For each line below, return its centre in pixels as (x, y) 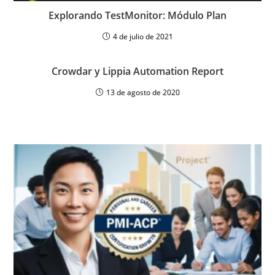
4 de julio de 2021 (143, 36)
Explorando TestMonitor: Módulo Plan (137, 15)
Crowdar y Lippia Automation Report (137, 71)
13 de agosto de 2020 (143, 92)
